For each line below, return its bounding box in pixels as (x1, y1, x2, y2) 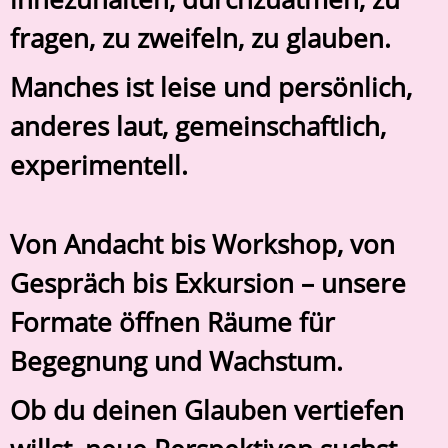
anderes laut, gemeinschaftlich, (10, 108, 386, 145)
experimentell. (10, 147, 188, 184)
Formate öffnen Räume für (10, 304, 335, 341)
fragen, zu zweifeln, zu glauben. (10, 20, 391, 57)
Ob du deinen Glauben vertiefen (10, 392, 404, 429)
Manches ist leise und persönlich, (10, 69, 412, 106)
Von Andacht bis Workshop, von (10, 226, 395, 263)
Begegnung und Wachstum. (10, 343, 343, 380)
